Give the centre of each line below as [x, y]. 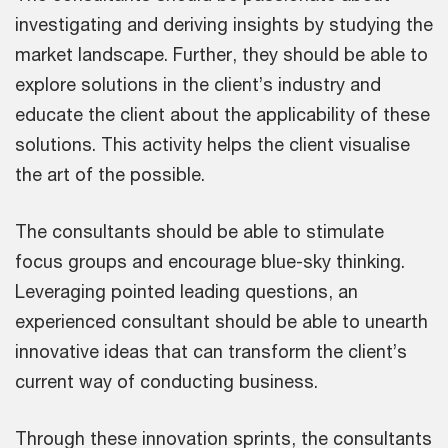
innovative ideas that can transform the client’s [211, 351]
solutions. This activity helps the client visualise [212, 144]
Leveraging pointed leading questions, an [186, 291]
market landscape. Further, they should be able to [221, 54]
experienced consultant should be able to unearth [221, 321]
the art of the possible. [110, 174]
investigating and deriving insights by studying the [224, 24]
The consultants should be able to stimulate [199, 231]
